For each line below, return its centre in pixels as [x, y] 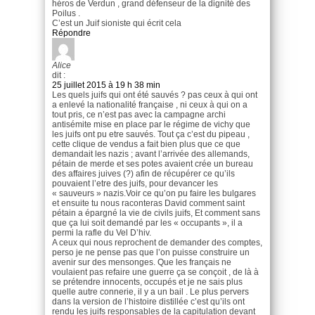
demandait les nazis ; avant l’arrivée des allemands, [151, 154]
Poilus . [66, 13]
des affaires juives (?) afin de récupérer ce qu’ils [143, 173]
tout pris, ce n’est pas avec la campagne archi [139, 114]
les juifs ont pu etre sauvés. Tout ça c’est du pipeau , [151, 134]
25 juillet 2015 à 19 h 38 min [106, 85]
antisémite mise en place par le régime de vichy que [151, 124]
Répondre [71, 33]
